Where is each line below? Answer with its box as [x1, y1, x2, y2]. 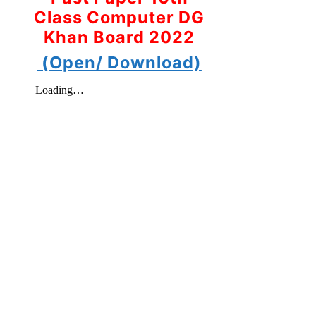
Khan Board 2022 [44, 26, 195, 47]
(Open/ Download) [37, 51, 202, 73]
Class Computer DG [34, 6, 205, 28]
